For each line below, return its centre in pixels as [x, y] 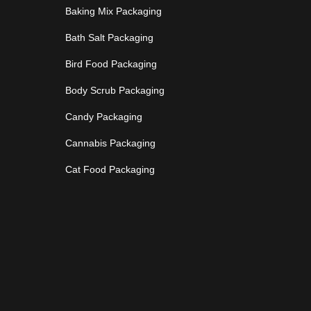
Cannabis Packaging [110, 143]
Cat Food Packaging [110, 169]
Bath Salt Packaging [109, 37]
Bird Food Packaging [111, 64]
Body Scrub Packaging [115, 90]
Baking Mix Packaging [113, 11]
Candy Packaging [103, 116]
